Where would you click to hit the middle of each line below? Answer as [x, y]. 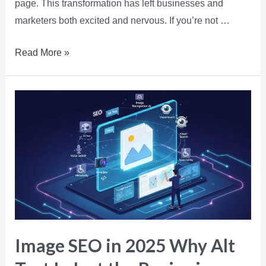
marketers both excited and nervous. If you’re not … [122, 20]
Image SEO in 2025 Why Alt [125, 245]
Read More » [42, 53]
